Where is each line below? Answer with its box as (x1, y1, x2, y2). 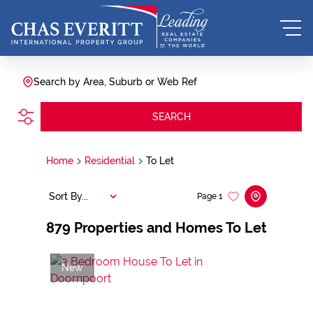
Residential (85, 155, 135, 166)
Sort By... (49, 190, 88, 202)
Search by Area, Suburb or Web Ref (34, 76, 197, 87)
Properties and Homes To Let (74, 219, 267, 236)
